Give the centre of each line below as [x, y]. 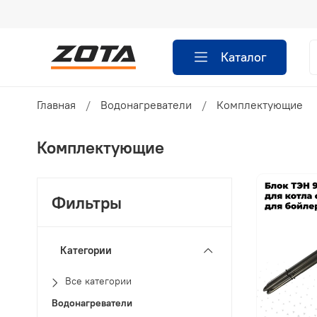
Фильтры [87, 203]
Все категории [99, 281]
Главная [56, 105]
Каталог [244, 57]
